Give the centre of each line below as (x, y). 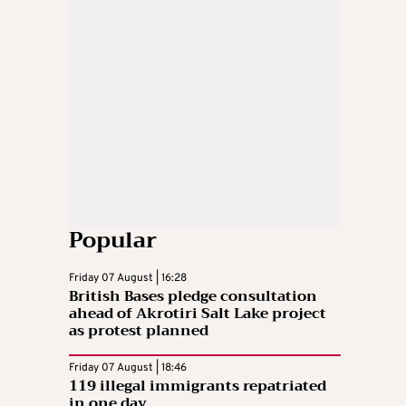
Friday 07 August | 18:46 (128, 368)
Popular (113, 241)
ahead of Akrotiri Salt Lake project (198, 314)
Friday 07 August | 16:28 (128, 279)
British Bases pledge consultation (193, 297)
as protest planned (139, 331)
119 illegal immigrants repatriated (198, 387)
